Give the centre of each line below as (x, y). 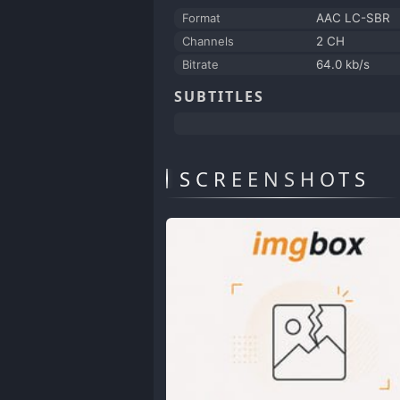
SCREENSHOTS (275, 178)
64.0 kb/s (343, 64)
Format (201, 17)
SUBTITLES (219, 96)
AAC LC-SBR (353, 17)
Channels (208, 41)
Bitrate (200, 64)
